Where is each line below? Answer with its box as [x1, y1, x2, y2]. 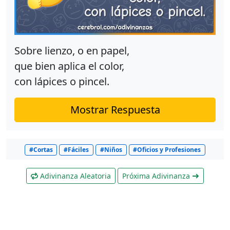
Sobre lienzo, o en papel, [14, 44, 129, 58]
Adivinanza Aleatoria [38, 171, 111, 181]
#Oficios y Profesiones [133, 145, 201, 155]
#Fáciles [64, 145, 89, 155]
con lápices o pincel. [14, 74, 109, 89]
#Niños [100, 145, 122, 155]
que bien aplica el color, [14, 59, 124, 73]
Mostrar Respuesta [70, 103, 160, 117]
